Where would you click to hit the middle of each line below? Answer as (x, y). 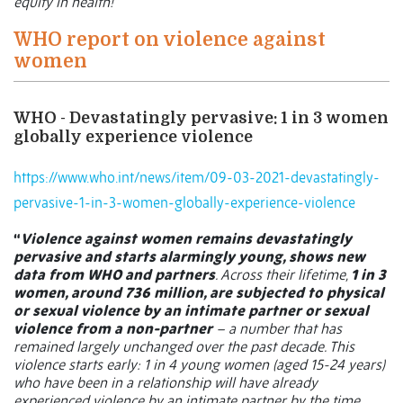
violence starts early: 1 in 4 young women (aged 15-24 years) (199, 365)
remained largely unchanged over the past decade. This (184, 347)
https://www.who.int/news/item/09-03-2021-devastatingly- (197, 178)
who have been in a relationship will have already (166, 383)
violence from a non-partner (113, 329)
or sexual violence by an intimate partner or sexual (191, 311)
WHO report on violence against (170, 40)
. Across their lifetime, (283, 275)
